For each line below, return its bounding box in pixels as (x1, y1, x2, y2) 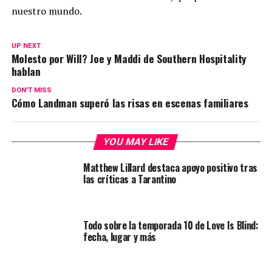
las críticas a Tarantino (83, 172, 177, 187)
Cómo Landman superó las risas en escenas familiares (11, 95, 248, 111)
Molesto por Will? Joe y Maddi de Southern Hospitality (11, 50, 247, 67)
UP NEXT (11, 42, 41, 50)
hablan (11, 63, 41, 80)
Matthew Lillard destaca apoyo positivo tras (83, 160, 258, 175)
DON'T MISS (11, 86, 52, 95)
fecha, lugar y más (83, 229, 157, 245)
